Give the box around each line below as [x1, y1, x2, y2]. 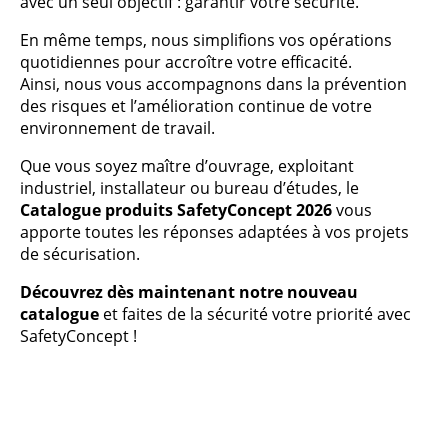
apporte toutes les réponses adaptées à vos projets [20, 221, 409, 243]
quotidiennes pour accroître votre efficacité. [20, 51, 352, 73]
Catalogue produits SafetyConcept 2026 [20, 199, 332, 221]
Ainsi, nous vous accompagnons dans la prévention [20, 73, 407, 95]
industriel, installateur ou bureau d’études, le [20, 177, 359, 199]
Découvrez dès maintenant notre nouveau [20, 281, 358, 303]
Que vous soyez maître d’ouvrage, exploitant [20, 155, 354, 177]
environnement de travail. [20, 117, 215, 139]
